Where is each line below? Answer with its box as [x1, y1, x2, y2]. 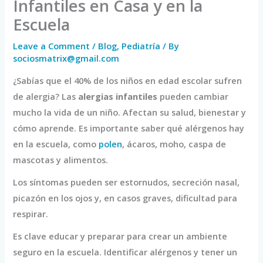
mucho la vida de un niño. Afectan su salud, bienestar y [13, 106, 247, 119]
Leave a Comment [13, 39, 90, 52]
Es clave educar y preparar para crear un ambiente [13, 230, 228, 242]
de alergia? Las [13, 90, 79, 103]
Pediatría [122, 39, 161, 52]
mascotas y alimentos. [13, 154, 109, 166]
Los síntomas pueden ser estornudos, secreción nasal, [13, 176, 240, 188]
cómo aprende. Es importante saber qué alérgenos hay [13, 122, 245, 134]
